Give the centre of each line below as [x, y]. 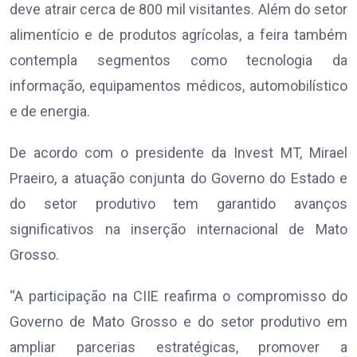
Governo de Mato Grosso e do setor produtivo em [178, 322]
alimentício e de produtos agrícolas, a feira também [178, 35]
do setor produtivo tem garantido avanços [178, 204]
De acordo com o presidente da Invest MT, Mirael [178, 153]
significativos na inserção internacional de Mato [178, 229]
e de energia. [50, 112]
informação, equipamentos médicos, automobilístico [178, 86]
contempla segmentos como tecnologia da [178, 61]
